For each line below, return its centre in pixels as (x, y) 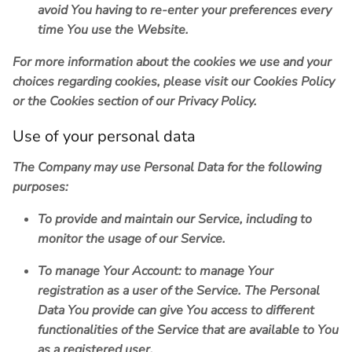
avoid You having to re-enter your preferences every (185, 11)
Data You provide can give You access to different (176, 311)
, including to (276, 220)
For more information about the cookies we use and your (172, 62)
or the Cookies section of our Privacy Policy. (135, 102)
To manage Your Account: (110, 271)
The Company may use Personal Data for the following (167, 168)
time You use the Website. (113, 30)
